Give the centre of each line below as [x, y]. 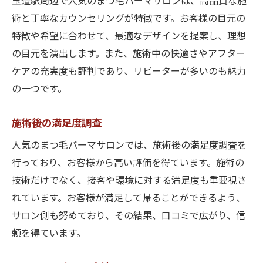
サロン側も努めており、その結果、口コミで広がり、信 [129, 216]
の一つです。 [39, 90]
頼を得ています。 [49, 234]
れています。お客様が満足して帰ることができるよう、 [129, 199]
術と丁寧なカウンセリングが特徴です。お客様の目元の [129, 19]
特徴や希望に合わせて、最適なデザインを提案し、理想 [129, 37]
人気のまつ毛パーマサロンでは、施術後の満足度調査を [129, 146]
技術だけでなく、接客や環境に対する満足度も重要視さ [129, 181]
